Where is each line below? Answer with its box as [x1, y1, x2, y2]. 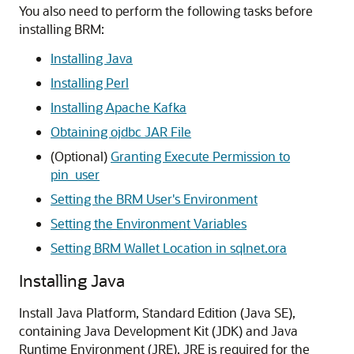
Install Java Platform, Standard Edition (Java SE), [19, 304, 296, 321]
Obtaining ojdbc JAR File [51, 123, 191, 140]
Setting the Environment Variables [51, 215, 247, 232]
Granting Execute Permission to [111, 148, 290, 164]
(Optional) [51, 148, 111, 164]
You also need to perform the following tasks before [19, 2, 313, 19]
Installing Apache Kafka [51, 99, 186, 115]
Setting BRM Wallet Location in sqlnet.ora [51, 239, 287, 256]
